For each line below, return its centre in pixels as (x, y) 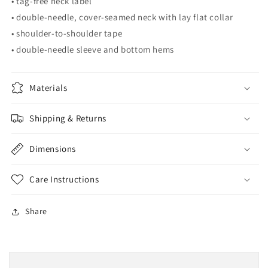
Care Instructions (64, 179)
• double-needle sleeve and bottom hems (93, 49)
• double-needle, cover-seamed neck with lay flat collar (122, 17)
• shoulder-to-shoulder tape (67, 33)
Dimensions (53, 149)
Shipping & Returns (68, 118)
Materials (48, 88)
